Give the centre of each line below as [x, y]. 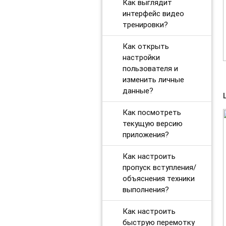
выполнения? [146, 189]
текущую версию [152, 123]
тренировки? [145, 24]
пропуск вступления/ [159, 167]
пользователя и [150, 68]
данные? [138, 90]
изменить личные [153, 79]
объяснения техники [158, 178]
